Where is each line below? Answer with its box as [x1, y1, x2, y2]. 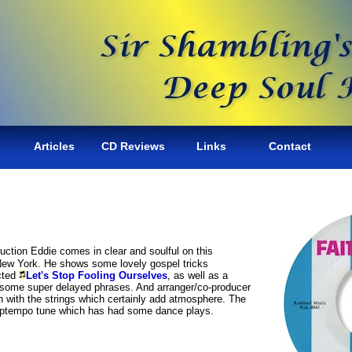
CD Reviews [101, 140, 165, 152]
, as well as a [167, 269, 228, 281]
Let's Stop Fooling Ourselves [26, 269, 167, 281]
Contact [269, 140, 311, 152]
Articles [34, 140, 75, 152]
